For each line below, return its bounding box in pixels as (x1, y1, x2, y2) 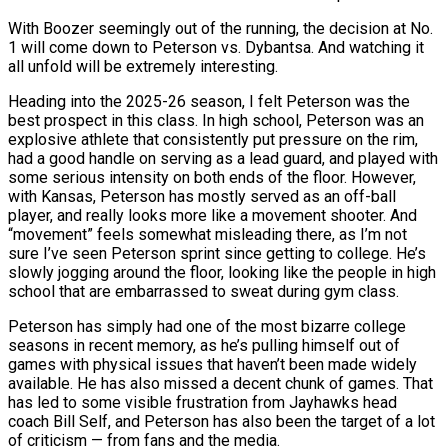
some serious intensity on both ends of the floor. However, (8, 167, 416, 187)
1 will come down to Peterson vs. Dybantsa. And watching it (8, 37, 424, 57)
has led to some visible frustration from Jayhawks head (8, 392, 397, 412)
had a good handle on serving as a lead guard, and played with (8, 148, 438, 168)
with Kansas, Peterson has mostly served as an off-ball (8, 186, 396, 206)
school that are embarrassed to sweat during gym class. (8, 281, 399, 301)
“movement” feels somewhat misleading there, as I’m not (8, 224, 407, 244)
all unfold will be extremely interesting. (8, 56, 278, 76)
